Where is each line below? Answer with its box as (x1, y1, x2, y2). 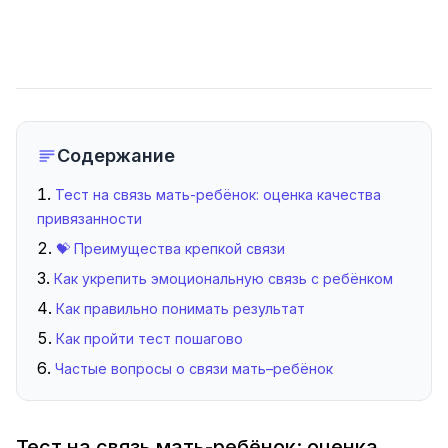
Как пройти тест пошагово (56, 330, 243, 347)
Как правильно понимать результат (56, 300, 305, 317)
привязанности (37, 210, 142, 227)
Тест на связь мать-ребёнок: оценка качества (55, 186, 381, 203)
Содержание (57, 145, 175, 166)
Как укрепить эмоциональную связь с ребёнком (54, 270, 393, 287)
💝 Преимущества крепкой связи (56, 240, 285, 257)
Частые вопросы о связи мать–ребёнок (55, 360, 333, 377)
